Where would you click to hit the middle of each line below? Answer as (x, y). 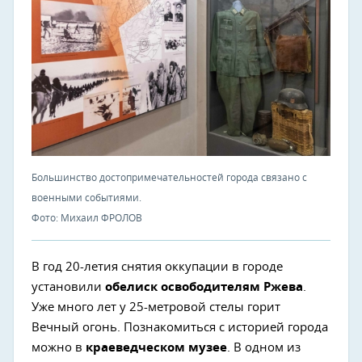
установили (68, 288)
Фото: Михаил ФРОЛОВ (87, 219)
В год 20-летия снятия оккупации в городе (157, 267)
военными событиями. (86, 198)
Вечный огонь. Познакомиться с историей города (180, 328)
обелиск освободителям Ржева (204, 288)
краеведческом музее (156, 348)
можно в (59, 348)
